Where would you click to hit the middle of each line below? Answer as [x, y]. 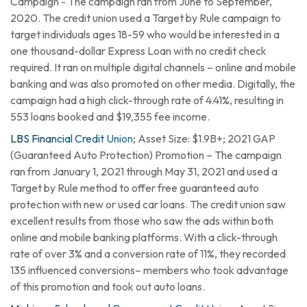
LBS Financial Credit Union [72, 138]
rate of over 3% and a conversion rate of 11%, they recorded [148, 254]
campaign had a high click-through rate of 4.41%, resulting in [147, 100]
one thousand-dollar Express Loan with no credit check [138, 51]
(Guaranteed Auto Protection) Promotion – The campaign [146, 155]
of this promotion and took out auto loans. [110, 286]
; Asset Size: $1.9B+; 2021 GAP [204, 138]
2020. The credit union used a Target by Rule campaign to [146, 18]
